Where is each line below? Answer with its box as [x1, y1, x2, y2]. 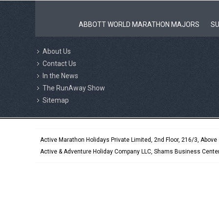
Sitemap [43, 96, 69, 104]
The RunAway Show [43, 84, 105, 92]
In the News [43, 72, 78, 80]
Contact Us [43, 60, 76, 67]
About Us [43, 47, 71, 55]
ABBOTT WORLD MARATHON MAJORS [78, 21, 199, 28]
